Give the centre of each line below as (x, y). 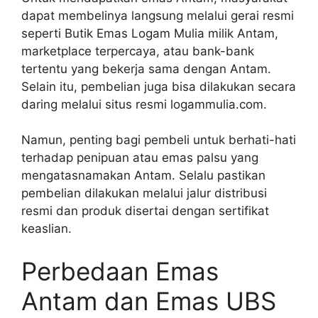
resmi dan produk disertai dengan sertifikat (145, 211)
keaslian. (46, 229)
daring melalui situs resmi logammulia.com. (144, 104)
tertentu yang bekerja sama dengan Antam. (146, 68)
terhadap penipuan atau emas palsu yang (140, 158)
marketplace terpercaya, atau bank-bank (138, 51)
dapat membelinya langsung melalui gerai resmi (158, 15)
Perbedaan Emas (120, 271)
